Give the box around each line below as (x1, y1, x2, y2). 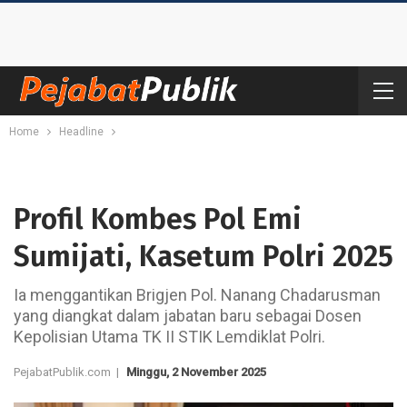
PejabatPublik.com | (14, 365, 124, 379)
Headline (59, 125, 104, 138)
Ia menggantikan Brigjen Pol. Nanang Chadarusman (14, 285, 381, 304)
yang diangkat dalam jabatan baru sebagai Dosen (14, 306, 362, 325)
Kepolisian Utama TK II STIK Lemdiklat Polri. (14, 327, 325, 346)
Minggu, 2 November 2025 (126, 365, 266, 379)
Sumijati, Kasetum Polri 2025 (14, 239, 393, 273)
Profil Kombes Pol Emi (14, 202, 302, 236)
